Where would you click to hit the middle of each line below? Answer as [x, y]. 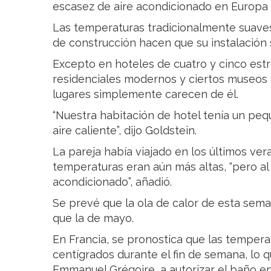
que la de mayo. [93, 218]
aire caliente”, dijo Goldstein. [125, 130]
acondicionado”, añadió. [112, 181]
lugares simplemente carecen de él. [145, 94]
